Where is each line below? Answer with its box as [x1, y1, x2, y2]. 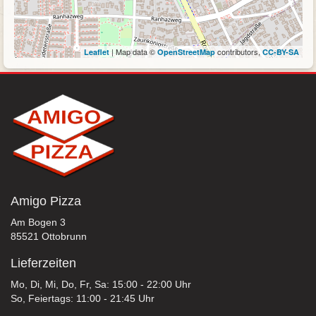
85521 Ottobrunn [11, 230, 87, 242]
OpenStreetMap [157, 47, 215, 57]
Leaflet [83, 47, 109, 57]
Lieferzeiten [11, 255, 76, 270]
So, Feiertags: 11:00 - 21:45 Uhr [11, 292, 154, 304]
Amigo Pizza [11, 193, 81, 208]
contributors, [214, 46, 262, 57]
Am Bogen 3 [11, 216, 66, 228]
